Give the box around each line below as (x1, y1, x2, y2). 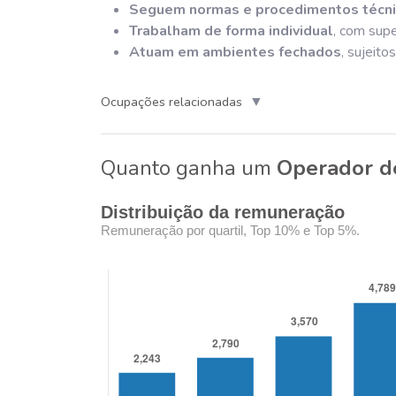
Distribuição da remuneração (101, 202, 345, 222)
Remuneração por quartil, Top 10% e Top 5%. (101, 223, 360, 238)
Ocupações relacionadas (101, 92, 242, 110)
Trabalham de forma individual (129, 21, 333, 41)
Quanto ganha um (101, 154, 277, 182)
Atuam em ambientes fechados (129, 42, 341, 62)
